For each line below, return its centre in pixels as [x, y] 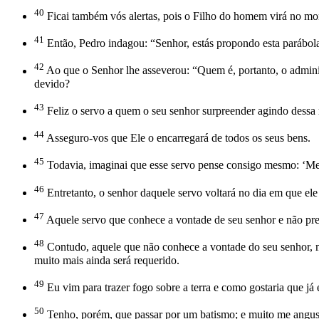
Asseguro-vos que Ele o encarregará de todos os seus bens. [177, 138]
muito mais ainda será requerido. [107, 260]
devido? [52, 83]
